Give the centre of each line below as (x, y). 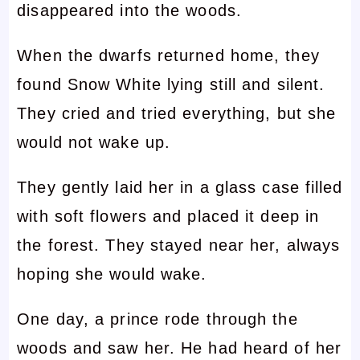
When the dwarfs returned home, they (168, 55)
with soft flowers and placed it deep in (168, 216)
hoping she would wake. (112, 274)
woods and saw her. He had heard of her (180, 348)
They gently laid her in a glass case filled (180, 187)
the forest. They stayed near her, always (179, 245)
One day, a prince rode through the (157, 319)
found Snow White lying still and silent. (171, 84)
